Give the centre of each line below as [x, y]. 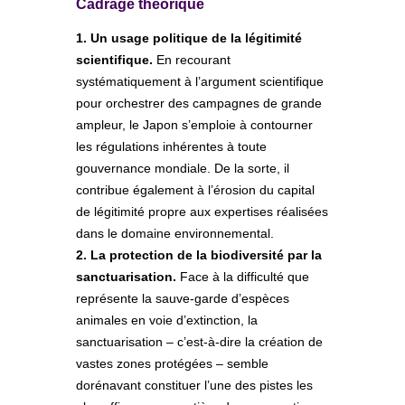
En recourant [192, 60]
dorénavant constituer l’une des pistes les [194, 386]
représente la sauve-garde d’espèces [183, 299]
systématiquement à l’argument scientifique [200, 82]
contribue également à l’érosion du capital [195, 190]
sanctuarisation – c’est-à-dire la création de [199, 342]
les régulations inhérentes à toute [171, 147]
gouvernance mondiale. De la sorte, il [183, 169]
